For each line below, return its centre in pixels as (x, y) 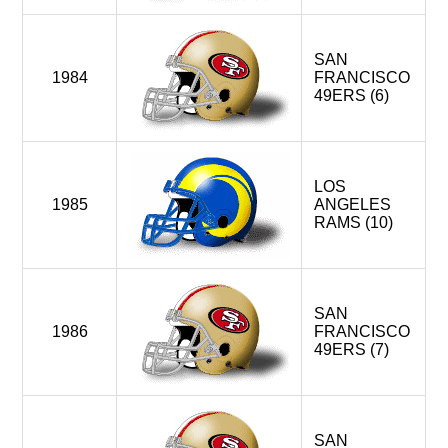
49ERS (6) (351, 95)
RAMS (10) (353, 222)
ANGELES (352, 204)
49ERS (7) (351, 349)
